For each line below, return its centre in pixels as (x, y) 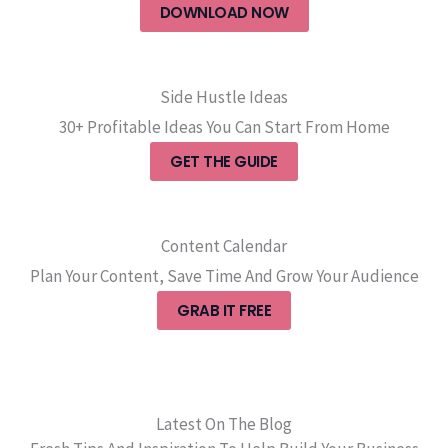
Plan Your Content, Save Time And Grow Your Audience (224, 276)
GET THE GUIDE (224, 162)
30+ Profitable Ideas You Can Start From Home (224, 127)
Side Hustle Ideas (224, 97)
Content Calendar (224, 246)
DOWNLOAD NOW (224, 13)
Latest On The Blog (224, 424)
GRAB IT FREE (224, 311)
